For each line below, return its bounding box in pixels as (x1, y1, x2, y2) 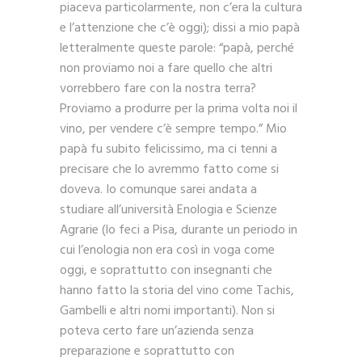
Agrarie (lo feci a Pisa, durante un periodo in (60, 220, 297, 242)
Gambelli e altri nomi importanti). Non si (60, 301, 275, 322)
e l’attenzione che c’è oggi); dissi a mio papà (60, 18, 300, 40)
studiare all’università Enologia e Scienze (60, 200, 277, 221)
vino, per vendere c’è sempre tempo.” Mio (60, 119, 287, 141)
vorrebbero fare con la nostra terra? (60, 78, 256, 100)
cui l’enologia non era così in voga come (60, 240, 275, 262)
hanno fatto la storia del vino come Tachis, (60, 280, 294, 302)
